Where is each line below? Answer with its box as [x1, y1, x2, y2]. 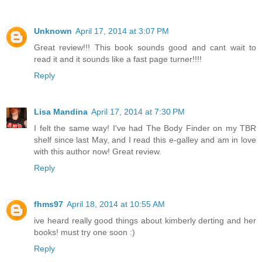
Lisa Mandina [34, 106, 88, 116]
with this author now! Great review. [34, 146, 161, 156]
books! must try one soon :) [34, 227, 135, 237]
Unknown [34, 26, 72, 36]
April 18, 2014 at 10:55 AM [67, 199, 165, 209]
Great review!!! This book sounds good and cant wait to [34, 42, 256, 52]
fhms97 [34, 199, 63, 209]
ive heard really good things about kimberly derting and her [34, 215, 256, 225]
